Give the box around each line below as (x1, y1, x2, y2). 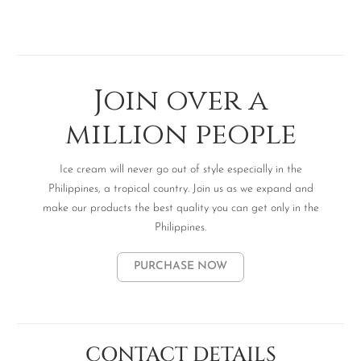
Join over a (93, 81, 268, 121)
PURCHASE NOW (134, 260, 227, 273)
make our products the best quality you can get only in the (42, 201, 319, 214)
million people (64, 115, 297, 155)
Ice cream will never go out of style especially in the (59, 163, 302, 176)
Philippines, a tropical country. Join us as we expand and (48, 182, 313, 195)
